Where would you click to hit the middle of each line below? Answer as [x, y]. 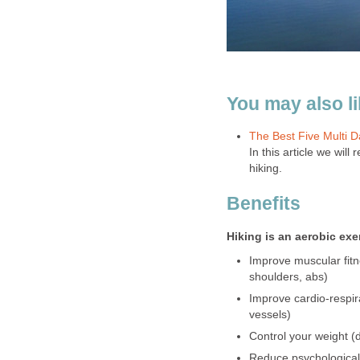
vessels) [270, 314]
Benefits [264, 204]
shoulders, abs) [288, 276]
